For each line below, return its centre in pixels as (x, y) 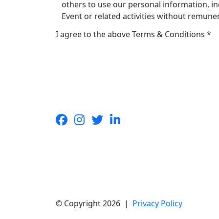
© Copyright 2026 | (94, 204)
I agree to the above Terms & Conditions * (133, 34)
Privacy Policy (157, 204)
